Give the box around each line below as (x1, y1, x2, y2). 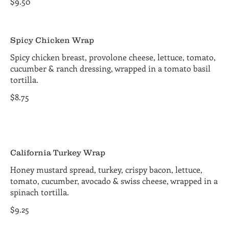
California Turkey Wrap (10, 148, 105, 157)
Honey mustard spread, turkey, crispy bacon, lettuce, (10, 164, 202, 175)
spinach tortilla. (10, 187, 69, 197)
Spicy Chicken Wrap (10, 35, 94, 44)
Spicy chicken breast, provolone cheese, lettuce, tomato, (10, 52, 216, 62)
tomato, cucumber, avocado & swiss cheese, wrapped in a (10, 175, 218, 186)
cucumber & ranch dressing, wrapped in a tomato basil (10, 63, 211, 74)
